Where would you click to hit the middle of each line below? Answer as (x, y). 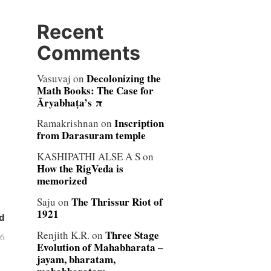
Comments (88, 53)
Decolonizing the (123, 78)
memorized (62, 181)
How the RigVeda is (80, 169)
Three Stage (132, 235)
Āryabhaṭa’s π (69, 102)
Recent (70, 31)
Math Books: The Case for (95, 90)
